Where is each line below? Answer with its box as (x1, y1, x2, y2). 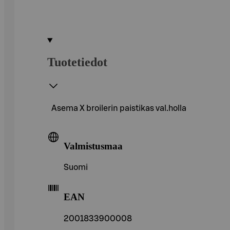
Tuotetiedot (47, 55, 107, 69)
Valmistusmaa (64, 140, 123, 151)
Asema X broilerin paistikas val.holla (51, 104, 186, 112)
